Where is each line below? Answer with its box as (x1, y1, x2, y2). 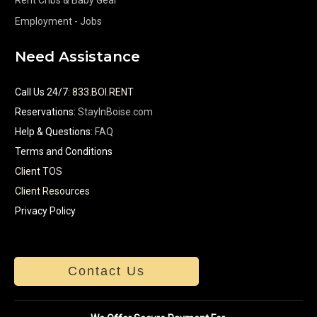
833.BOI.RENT (70, 86, 134, 98)
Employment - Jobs (15, 15, 102, 27)
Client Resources (15, 185, 90, 197)
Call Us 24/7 (15, 86, 68, 98)
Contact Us (68, 263, 145, 278)
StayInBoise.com (78, 105, 153, 117)
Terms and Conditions (15, 145, 113, 157)
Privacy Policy (15, 204, 76, 217)
